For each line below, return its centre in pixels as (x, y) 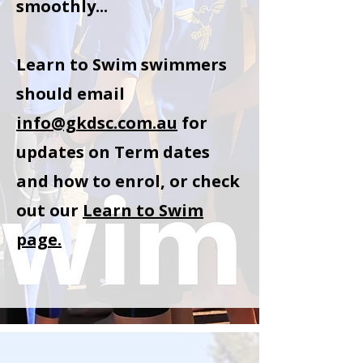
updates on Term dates (113, 152)
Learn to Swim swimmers (122, 64)
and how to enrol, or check (128, 181)
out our (49, 210)
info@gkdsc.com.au (97, 123)
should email (70, 94)
